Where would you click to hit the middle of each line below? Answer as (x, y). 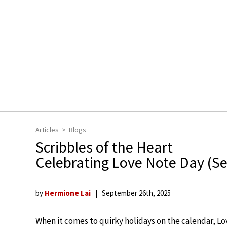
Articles (47, 130)
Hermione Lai (68, 193)
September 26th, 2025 (136, 193)
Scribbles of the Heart (104, 147)
